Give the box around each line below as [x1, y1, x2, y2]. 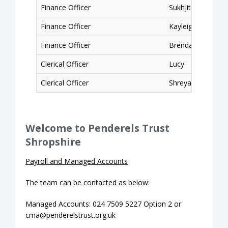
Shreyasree [169, 77, 206, 88]
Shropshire [25, 134, 81, 149]
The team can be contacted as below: [25, 177, 150, 187]
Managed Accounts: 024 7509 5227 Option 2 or [25, 198, 181, 209]
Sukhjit [169, 2, 191, 12]
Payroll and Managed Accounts [25, 156, 128, 166]
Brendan [169, 40, 197, 50]
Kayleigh [169, 21, 196, 31]
